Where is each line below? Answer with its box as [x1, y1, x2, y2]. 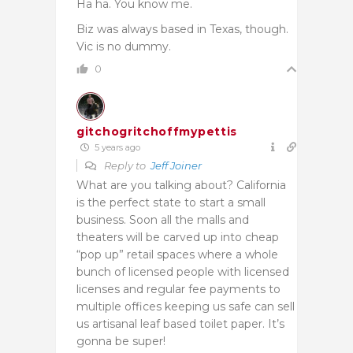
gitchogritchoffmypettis [76, 124, 238, 139]
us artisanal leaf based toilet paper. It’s [76, 316, 284, 331]
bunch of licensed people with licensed [76, 264, 289, 279]
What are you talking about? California [76, 177, 286, 192]
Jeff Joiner [150, 158, 202, 172]
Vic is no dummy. [76, 39, 171, 54]
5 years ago [92, 141, 140, 153]
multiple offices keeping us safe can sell [76, 299, 295, 314]
